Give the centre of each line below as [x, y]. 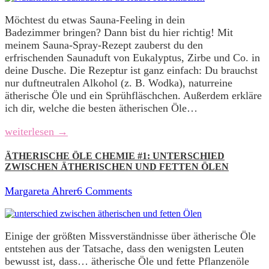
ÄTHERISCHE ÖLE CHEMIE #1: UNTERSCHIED [115, 156]
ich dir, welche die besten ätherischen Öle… [101, 108]
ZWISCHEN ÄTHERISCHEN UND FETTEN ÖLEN [117, 166]
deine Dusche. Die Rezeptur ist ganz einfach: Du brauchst [131, 70]
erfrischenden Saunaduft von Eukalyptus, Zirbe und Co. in [132, 57]
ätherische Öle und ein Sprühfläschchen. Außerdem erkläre [133, 95]
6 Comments [104, 191]
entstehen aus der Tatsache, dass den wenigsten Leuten [124, 249]
